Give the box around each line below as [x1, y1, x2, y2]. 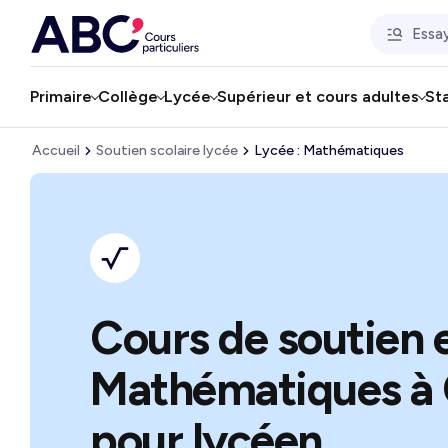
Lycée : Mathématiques [254, 142, 404, 159]
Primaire [30, 87, 92, 106]
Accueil [32, 142, 80, 159]
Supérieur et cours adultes [217, 87, 419, 106]
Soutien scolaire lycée [96, 142, 238, 159]
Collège [98, 87, 158, 106]
